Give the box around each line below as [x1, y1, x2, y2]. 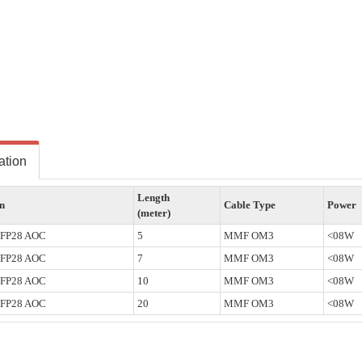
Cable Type [224, 199, 276, 211]
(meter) [137, 207, 170, 219]
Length [137, 192, 170, 204]
